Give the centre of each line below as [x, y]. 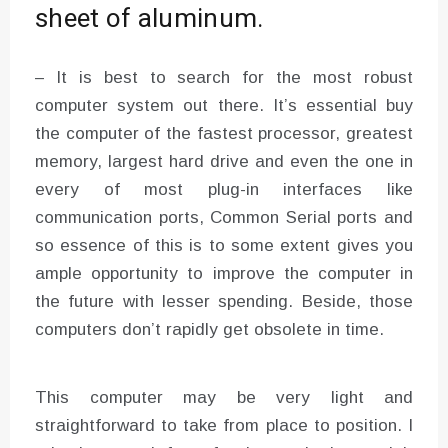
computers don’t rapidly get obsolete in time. [209, 329]
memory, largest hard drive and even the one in [224, 161]
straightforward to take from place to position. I [224, 425]
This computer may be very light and [224, 397]
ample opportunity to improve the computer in [224, 273]
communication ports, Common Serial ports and [224, 217]
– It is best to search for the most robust [224, 77]
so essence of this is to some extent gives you [224, 245]
